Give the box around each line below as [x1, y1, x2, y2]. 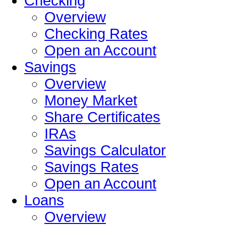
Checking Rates [44, 25, 148, 42]
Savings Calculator [44, 142, 166, 158]
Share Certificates [44, 108, 160, 125]
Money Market [44, 92, 137, 108]
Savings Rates [44, 158, 139, 175]
